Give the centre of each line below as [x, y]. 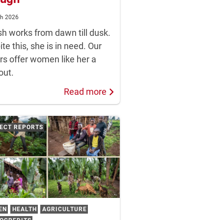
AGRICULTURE [65, 209]
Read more [85, 92]
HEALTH [25, 209]
